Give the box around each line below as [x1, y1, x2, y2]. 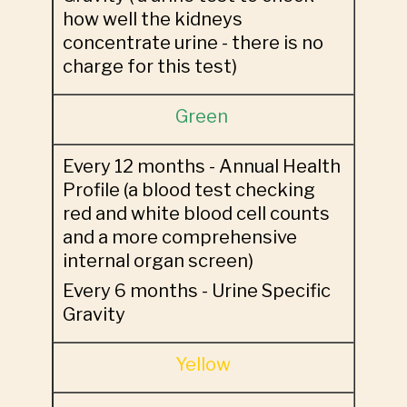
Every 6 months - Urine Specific [62, 280, 331, 302]
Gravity [62, 303, 133, 325]
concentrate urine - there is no [62, 32, 323, 54]
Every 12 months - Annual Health [62, 155, 341, 177]
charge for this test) [62, 55, 241, 77]
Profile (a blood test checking [62, 179, 315, 201]
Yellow [175, 353, 232, 375]
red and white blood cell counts [62, 203, 330, 224]
